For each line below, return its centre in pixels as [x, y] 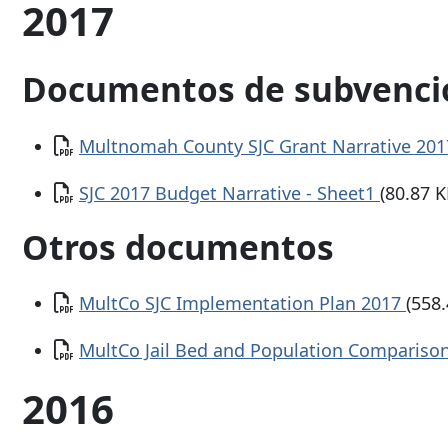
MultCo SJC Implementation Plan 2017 [242, 303]
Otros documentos [178, 246]
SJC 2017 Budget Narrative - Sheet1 [229, 192]
